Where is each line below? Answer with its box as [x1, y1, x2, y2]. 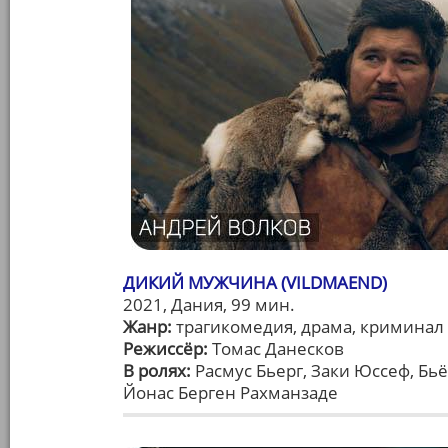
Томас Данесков [208, 337, 344, 360]
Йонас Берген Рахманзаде [123, 381, 338, 404]
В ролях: [123, 359, 191, 382]
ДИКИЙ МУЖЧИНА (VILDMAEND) [123, 271, 387, 294]
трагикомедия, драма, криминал [172, 315, 444, 338]
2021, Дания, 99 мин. [123, 293, 295, 316]
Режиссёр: [123, 337, 208, 360]
